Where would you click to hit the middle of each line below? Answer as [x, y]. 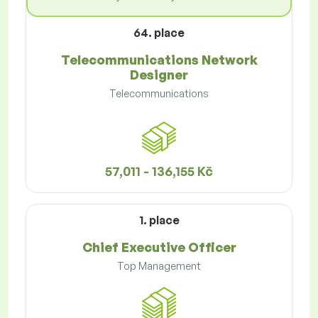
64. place [159, 33]
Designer [159, 75]
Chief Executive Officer [159, 247]
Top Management [159, 266]
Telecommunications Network [159, 60]
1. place [159, 220]
